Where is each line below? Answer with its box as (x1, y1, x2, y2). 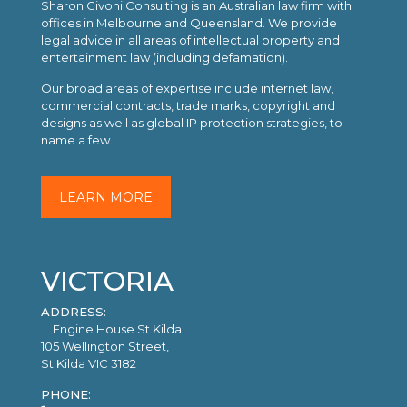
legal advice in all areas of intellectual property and (41, 33, 340, 48)
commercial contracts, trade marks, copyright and (41, 98, 335, 114)
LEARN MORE (59, 189, 153, 206)
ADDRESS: (41, 304, 106, 320)
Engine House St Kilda (53, 322, 182, 337)
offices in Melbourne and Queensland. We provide (41, 15, 337, 31)
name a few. (41, 133, 113, 148)
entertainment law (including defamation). (41, 50, 288, 65)
